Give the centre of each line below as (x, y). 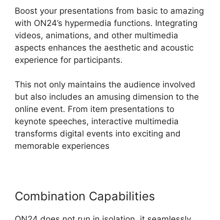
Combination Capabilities (85, 196)
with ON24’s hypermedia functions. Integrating (106, 23)
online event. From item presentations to (95, 109)
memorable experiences (62, 146)
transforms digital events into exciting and (98, 134)
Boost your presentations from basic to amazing (109, 11)
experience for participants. (69, 60)
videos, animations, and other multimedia (96, 35)
